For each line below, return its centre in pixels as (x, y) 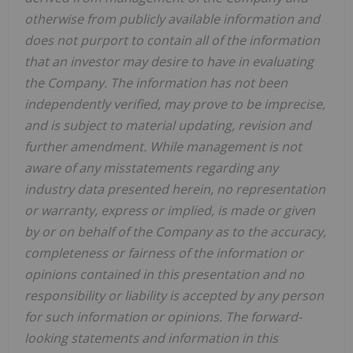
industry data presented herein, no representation (175, 189)
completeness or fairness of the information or (164, 253)
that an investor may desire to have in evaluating (169, 61)
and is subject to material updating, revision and (168, 125)
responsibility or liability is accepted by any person (174, 295)
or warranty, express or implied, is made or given (170, 210)
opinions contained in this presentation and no (164, 274)
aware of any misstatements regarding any (151, 167)
